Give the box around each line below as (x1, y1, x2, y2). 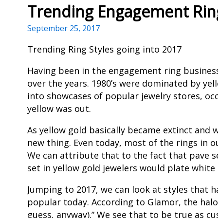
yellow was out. (27, 103, 91, 115)
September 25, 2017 (27, 23, 100, 34)
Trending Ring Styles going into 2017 (27, 43, 182, 55)
